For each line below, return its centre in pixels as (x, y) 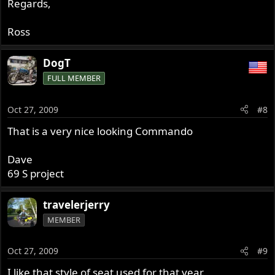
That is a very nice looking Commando (100, 131)
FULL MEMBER (74, 78)
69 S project (36, 173)
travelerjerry (77, 204)
